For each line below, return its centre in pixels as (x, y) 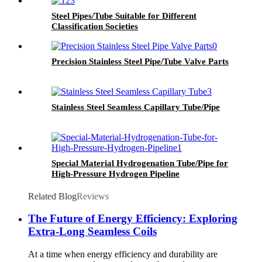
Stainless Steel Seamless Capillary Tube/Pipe (136, 107)
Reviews (93, 196)
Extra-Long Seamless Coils (92, 232)
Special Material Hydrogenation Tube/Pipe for (140, 163)
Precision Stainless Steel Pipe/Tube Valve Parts (140, 61)
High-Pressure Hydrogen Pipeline (116, 173)
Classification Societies (95, 26)
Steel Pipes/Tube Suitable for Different (124, 15)
